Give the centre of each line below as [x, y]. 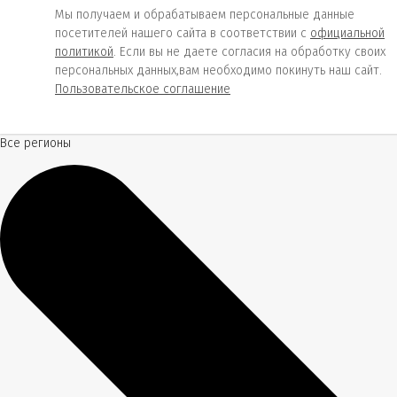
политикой [84, 52]
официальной [347, 33]
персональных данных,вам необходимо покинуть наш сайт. [218, 70]
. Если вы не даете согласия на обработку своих [249, 52]
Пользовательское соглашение [143, 89]
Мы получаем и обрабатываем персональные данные [205, 15]
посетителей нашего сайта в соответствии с [183, 33]
